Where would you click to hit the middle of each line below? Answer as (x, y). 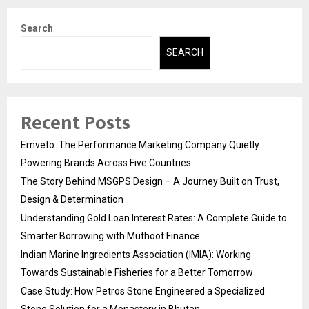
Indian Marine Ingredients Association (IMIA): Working (136, 254)
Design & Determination (72, 199)
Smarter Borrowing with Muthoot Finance (110, 236)
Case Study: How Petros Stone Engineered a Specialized (143, 291)
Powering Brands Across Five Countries (106, 162)
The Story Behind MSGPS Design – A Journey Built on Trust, (150, 181)
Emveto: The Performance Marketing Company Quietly (140, 144)
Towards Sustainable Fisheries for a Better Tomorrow (137, 272)
